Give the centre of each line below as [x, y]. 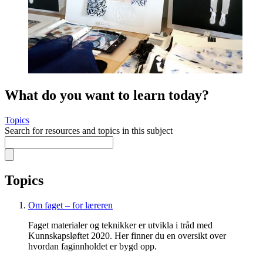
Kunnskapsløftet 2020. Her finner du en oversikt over [127, 235]
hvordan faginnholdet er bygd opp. [92, 246]
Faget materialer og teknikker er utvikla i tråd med [120, 225]
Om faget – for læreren [70, 205]
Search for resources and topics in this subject [89, 131]
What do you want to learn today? [107, 95]
